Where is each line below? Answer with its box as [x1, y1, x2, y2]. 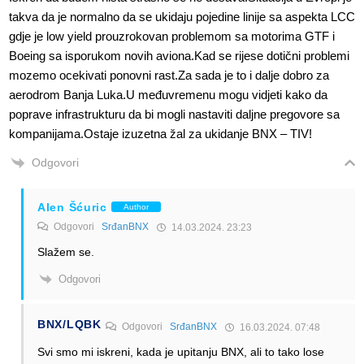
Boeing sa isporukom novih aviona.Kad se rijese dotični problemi [9, 48, 349, 63]
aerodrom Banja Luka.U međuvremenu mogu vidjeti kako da [9, 87, 327, 102]
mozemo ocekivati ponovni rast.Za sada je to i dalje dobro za [9, 67, 329, 82]
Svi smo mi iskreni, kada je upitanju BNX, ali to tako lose [37, 345, 324, 359]
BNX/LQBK [37, 318, 102, 331]
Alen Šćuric [37, 200, 107, 214]
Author [123, 202, 149, 212]
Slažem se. [37, 245, 94, 258]
